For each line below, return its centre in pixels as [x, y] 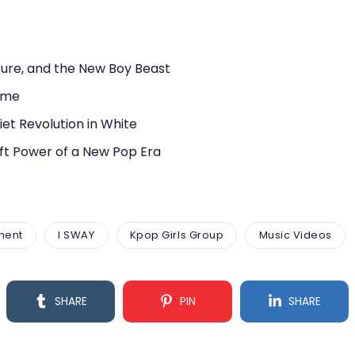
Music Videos [295, 235]
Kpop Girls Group [177, 235]
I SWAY [76, 235]
